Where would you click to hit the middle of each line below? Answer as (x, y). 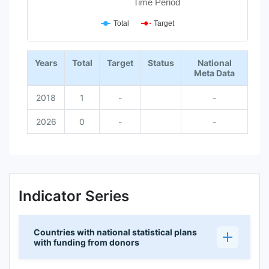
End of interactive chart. (75, 44)
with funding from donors (86, 242)
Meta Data (214, 73)
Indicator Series (74, 196)
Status (161, 63)
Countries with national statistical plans (115, 232)
